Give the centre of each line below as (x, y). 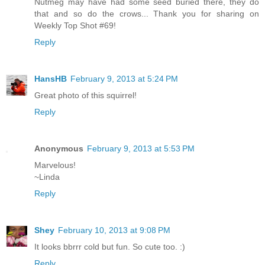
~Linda (47, 177)
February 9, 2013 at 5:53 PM (141, 148)
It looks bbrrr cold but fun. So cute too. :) (110, 246)
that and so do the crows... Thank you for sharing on (147, 13)
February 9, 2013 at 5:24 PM (124, 78)
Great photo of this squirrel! (85, 95)
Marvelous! (55, 165)
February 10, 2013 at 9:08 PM (114, 230)
